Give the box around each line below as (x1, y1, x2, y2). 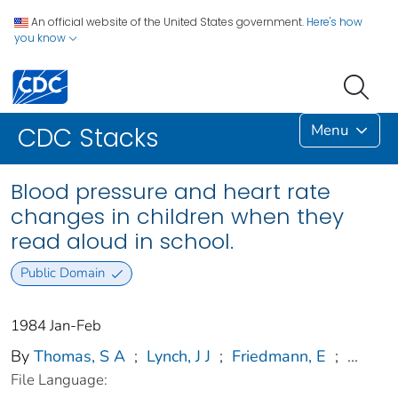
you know (14, 30, 68, 45)
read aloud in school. (11, 227, 234, 257)
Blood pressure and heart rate (11, 177, 330, 207)
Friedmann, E (232, 345, 326, 367)
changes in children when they (11, 202, 344, 232)
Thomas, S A (34, 345, 125, 367)
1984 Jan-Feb (11, 314, 101, 336)
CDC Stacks (18, 121, 159, 156)
